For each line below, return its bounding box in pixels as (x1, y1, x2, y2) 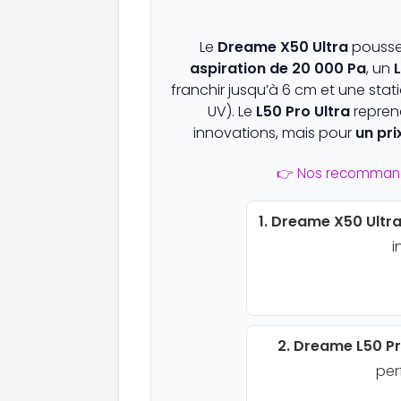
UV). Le (207, 100, 256, 122)
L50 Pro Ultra (255, 100, 350, 122)
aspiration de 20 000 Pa (189, 57, 366, 79)
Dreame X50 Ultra (217, 36, 348, 57)
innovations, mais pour (192, 122, 355, 143)
